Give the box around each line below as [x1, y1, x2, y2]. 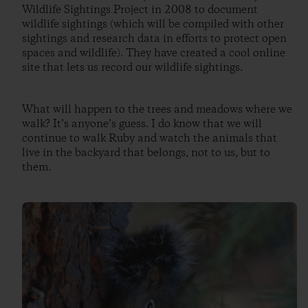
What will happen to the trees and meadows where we [22, 102, 292, 117]
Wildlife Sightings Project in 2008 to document [22, 2, 258, 17]
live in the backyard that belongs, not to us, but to [22, 145, 270, 160]
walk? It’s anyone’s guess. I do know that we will [22, 116, 262, 131]
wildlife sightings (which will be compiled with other [22, 16, 284, 32]
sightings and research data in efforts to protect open [22, 31, 287, 46]
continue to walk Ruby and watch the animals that [22, 131, 277, 146]
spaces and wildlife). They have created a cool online [22, 45, 285, 60]
